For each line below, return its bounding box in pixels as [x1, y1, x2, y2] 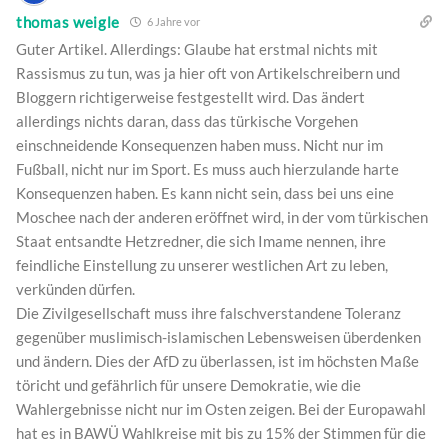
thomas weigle [16, 12, 121, 31]
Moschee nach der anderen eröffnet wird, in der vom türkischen [16, 208, 428, 227]
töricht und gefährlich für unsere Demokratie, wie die [16, 376, 361, 395]
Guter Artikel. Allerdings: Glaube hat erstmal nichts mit [16, 40, 378, 59]
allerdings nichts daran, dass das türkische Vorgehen [16, 112, 358, 131]
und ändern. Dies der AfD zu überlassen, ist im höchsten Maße [16, 352, 419, 371]
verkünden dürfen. [16, 280, 135, 299]
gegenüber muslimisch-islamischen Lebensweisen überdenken [16, 328, 421, 347]
